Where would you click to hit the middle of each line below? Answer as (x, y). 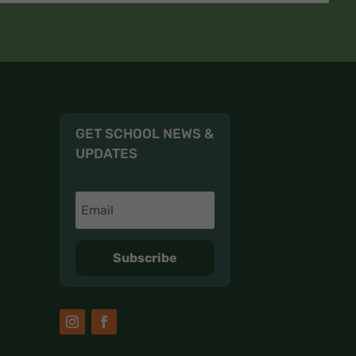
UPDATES (107, 154)
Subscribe (145, 257)
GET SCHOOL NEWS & (145, 134)
